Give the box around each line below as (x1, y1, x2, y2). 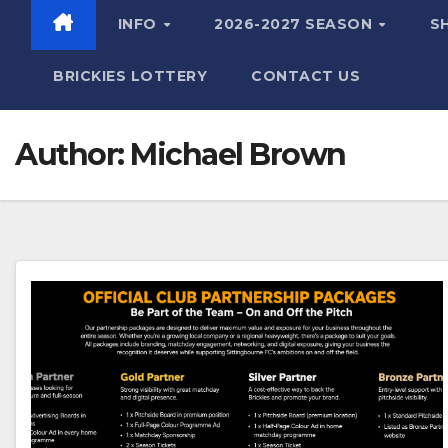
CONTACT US (251, 67, 360, 85)
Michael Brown (130, 136, 346, 173)
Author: (15, 136, 130, 173)
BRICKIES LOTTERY (53, 67, 207, 85)
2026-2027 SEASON (214, 15, 377, 33)
